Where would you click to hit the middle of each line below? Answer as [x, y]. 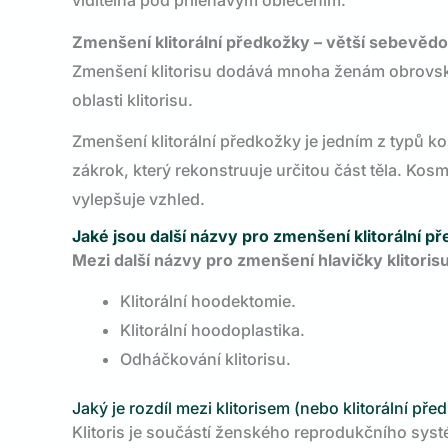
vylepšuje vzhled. [138, 199]
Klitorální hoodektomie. [208, 301]
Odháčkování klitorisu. [205, 359]
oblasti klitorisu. [132, 100]
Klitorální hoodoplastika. [212, 330]
